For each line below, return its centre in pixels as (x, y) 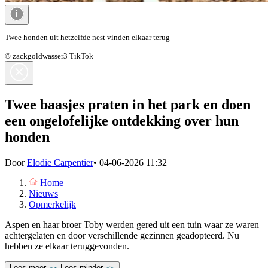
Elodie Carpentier (60, 162)
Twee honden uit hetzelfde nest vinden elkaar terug (87, 37)
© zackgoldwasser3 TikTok (49, 56)
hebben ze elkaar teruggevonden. (67, 246)
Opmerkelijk (52, 204)
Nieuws (43, 193)
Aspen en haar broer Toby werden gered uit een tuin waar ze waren (132, 224)
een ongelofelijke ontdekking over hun (122, 121)
